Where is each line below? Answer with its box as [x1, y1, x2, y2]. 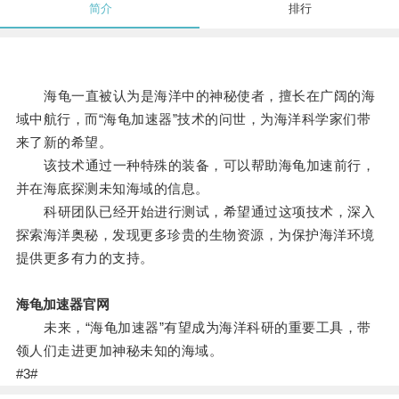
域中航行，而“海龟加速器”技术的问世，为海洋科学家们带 [15, 111, 371, 127]
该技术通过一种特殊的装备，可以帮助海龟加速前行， [15, 158, 376, 174]
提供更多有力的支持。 [15, 250, 154, 266]
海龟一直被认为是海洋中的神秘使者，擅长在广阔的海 [15, 88, 376, 104]
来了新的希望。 [15, 134, 113, 151]
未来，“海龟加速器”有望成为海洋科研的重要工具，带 [15, 320, 371, 336]
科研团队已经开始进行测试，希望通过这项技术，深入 [15, 204, 376, 220]
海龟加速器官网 [15, 297, 110, 313]
